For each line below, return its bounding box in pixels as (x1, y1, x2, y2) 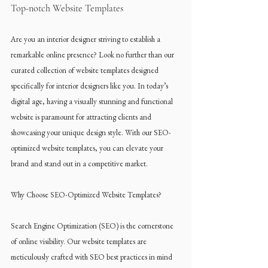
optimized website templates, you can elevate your (11, 143, 165, 153)
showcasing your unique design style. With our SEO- (11, 127, 171, 138)
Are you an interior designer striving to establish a (11, 34, 162, 44)
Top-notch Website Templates (11, 2, 123, 14)
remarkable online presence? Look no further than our (11, 50, 176, 60)
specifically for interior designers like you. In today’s (11, 81, 170, 91)
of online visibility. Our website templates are (11, 236, 148, 246)
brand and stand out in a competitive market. (11, 159, 148, 169)
